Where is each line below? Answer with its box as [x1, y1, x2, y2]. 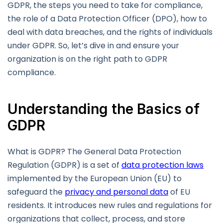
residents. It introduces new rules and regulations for [7, 200, 212, 212]
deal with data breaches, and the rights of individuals [7, 26, 213, 38]
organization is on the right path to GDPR [7, 53, 167, 65]
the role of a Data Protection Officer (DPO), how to [7, 13, 207, 25]
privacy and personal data [65, 186, 168, 198]
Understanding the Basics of [7, 101, 200, 118]
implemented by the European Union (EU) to [7, 173, 182, 185]
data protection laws [121, 159, 204, 171]
